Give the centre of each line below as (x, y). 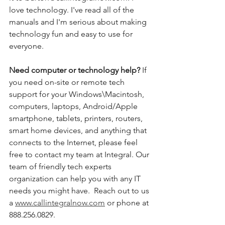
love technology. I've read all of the (73, 10)
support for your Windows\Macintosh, (78, 94)
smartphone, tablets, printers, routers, (77, 118)
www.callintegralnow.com (60, 202)
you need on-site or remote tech (68, 82)
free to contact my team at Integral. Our (80, 154)
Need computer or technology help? (76, 70)
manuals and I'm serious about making (79, 22)
